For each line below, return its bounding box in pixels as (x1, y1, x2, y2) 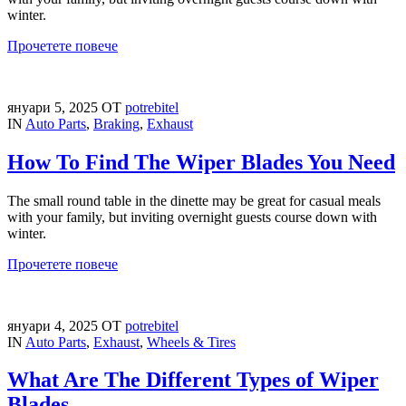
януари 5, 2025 (7, 99, 101, 115)
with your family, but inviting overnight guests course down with (7, 208, 377, 225)
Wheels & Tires (147, 333, 236, 350)
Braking (93, 115, 140, 131)
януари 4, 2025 (7, 317, 101, 333)
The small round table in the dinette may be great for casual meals (7, 192, 381, 208)
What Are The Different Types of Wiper (7, 368, 379, 392)
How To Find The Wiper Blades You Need (7, 150, 395, 174)
